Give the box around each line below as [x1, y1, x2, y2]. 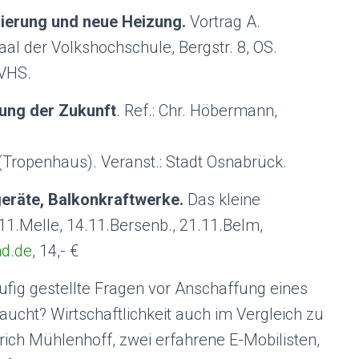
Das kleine [188, 190, 260, 209]
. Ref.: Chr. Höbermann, [116, 101, 277, 120]
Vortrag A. [190, 12, 260, 31]
